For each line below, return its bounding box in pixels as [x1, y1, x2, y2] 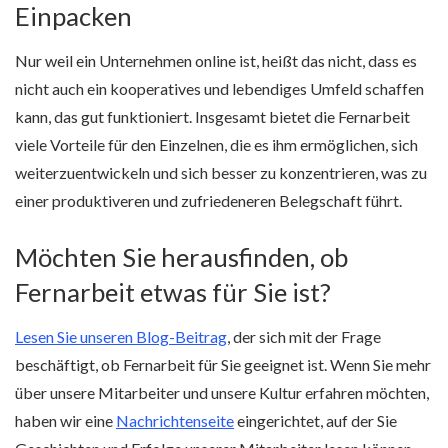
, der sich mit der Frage [227, 327, 381, 347]
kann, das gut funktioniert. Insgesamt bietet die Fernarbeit [15, 106, 410, 126]
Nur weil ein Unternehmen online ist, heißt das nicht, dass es [15, 50, 417, 70]
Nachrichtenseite [116, 411, 234, 431]
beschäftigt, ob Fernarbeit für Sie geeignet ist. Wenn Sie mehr [15, 355, 431, 375]
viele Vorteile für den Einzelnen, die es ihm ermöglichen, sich [15, 134, 418, 154]
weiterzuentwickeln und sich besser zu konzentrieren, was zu [15, 162, 427, 182]
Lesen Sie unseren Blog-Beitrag [15, 327, 227, 347]
